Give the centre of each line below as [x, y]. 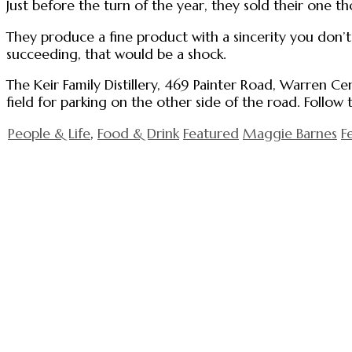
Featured [211, 133]
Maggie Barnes [290, 133]
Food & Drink [138, 133]
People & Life [49, 133]
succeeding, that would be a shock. [116, 54]
